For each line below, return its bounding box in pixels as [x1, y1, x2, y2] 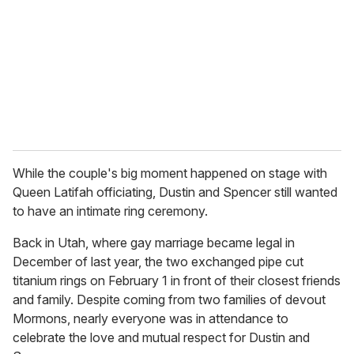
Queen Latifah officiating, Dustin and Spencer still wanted [13, 184, 337, 201]
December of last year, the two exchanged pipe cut [13, 254, 303, 270]
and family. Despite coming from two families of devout [13, 292, 326, 308]
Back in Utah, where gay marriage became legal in [13, 235, 295, 251]
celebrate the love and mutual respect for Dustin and [13, 330, 310, 346]
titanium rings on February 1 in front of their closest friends [13, 273, 341, 289]
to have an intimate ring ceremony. [13, 203, 208, 220]
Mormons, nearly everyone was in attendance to [13, 311, 288, 327]
